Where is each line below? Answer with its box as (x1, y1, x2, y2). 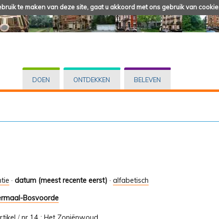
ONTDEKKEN (73, 76, 110, 84)
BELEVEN (133, 76, 161, 84)
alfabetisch (113, 176, 149, 185)
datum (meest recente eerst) (15, 176, 108, 185)
